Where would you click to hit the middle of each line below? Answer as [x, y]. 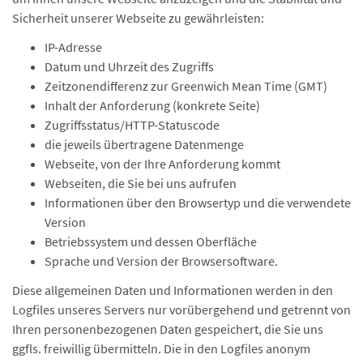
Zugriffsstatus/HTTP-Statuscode [132, 125]
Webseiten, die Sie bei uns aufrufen [141, 183]
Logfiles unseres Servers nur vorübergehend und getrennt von [181, 310]
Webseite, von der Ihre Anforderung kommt [162, 164]
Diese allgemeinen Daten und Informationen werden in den [173, 290]
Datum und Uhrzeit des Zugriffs [129, 66]
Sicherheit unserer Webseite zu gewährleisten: [138, 18]
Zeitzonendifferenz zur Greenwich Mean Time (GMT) [186, 86]
